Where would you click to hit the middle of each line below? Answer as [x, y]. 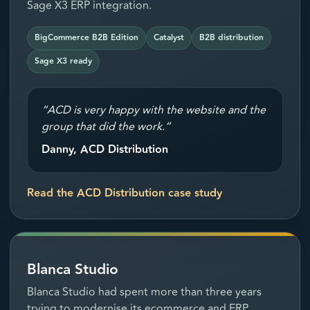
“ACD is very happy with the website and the [154, 110]
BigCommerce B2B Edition [86, 38]
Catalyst [169, 38]
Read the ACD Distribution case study [125, 194]
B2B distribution [231, 38]
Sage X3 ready [63, 62]
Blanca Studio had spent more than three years [144, 292]
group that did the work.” [106, 127]
